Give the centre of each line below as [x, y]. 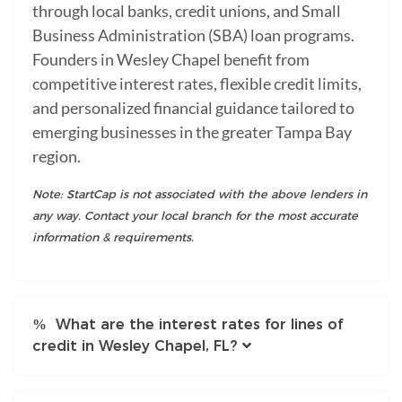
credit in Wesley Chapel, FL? [135, 345]
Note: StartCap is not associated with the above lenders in [200, 194]
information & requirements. [113, 237]
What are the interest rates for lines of [195, 324]
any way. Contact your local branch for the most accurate [195, 215]
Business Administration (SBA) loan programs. [193, 35]
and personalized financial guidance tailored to [193, 107]
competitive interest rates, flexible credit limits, [197, 83]
